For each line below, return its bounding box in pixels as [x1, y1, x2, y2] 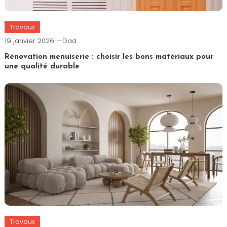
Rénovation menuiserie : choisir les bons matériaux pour [4, 53, 213, 61]
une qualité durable [4, 63, 80, 71]
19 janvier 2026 [4, 36, 54, 46]
